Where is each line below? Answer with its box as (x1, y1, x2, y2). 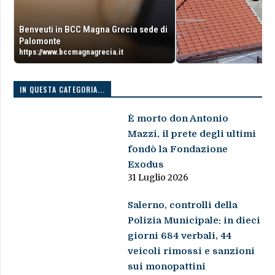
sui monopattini (128, 261, 206, 273)
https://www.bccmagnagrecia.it (18, 47, 123, 57)
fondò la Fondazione (128, 144, 228, 155)
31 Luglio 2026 (128, 172, 189, 184)
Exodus (128, 159, 165, 171)
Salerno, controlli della (128, 199, 238, 211)
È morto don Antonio (128, 113, 229, 125)
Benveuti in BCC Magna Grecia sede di (18, 24, 168, 36)
